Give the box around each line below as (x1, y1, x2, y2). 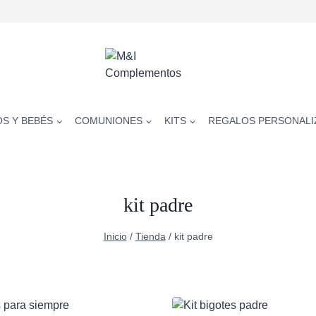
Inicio (103, 231, 127, 242)
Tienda (135, 231, 166, 242)
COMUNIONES (75, 114, 143, 126)
